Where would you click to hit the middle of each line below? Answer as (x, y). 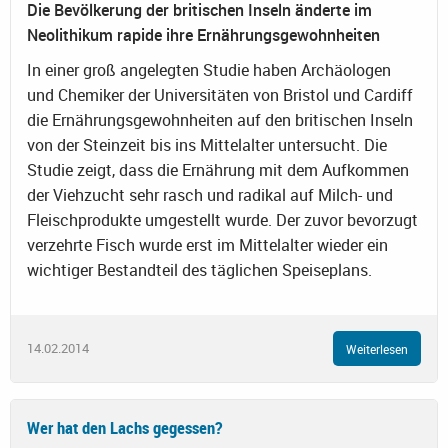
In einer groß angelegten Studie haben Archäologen (209, 70)
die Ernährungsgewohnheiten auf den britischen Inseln (220, 120)
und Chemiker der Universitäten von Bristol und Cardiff (220, 95)
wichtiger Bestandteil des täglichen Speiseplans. (199, 270)
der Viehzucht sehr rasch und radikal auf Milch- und (210, 195)
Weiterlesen (377, 348)
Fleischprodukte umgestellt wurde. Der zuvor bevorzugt (222, 220)
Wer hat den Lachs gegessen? (124, 427)
